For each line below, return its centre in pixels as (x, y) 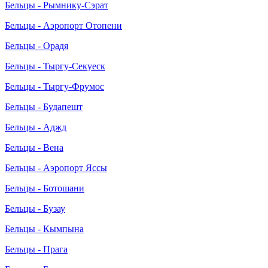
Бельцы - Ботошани (45, 188)
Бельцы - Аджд (36, 127)
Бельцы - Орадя (36, 45)
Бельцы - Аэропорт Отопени (63, 25)
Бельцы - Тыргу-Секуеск (55, 66)
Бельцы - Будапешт (44, 106)
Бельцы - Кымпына (44, 229)
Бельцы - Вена (34, 147)
